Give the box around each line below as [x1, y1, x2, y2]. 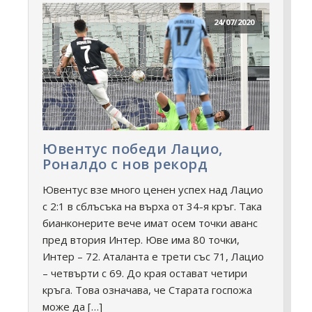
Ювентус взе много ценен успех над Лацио [42, 182, 263, 196]
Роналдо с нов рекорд [42, 154, 208, 173]
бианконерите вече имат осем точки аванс [42, 215, 258, 230]
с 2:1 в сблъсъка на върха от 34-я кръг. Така [42, 198, 262, 213]
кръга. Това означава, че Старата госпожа [42, 282, 252, 297]
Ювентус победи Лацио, [42, 139, 223, 158]
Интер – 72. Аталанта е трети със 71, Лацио [42, 249, 264, 263]
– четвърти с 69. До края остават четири [42, 265, 247, 280]
